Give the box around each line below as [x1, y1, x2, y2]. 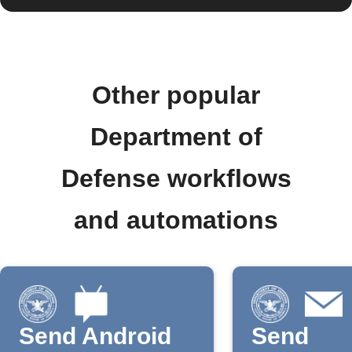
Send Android [19, 323, 171, 349]
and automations [74, 206, 278, 234]
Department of [90, 123, 262, 151]
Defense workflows [60, 164, 291, 192]
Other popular [92, 81, 260, 109]
